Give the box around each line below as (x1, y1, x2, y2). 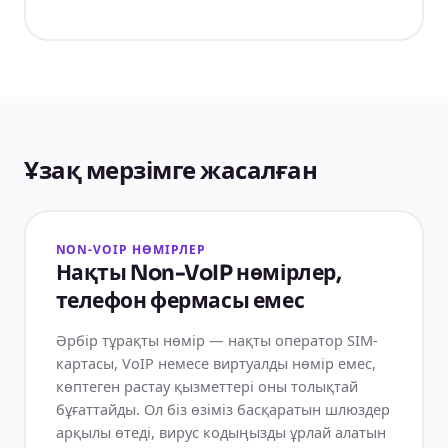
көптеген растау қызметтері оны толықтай (55, 375, 358, 396)
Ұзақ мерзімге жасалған (24, 155, 318, 186)
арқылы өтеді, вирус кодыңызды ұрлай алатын (55, 421, 386, 442)
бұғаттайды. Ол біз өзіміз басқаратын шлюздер (55, 398, 390, 419)
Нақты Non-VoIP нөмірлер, (55, 260, 342, 286)
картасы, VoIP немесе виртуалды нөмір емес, (55, 352, 376, 373)
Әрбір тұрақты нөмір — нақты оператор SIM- (55, 329, 378, 350)
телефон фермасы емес (55, 288, 305, 314)
